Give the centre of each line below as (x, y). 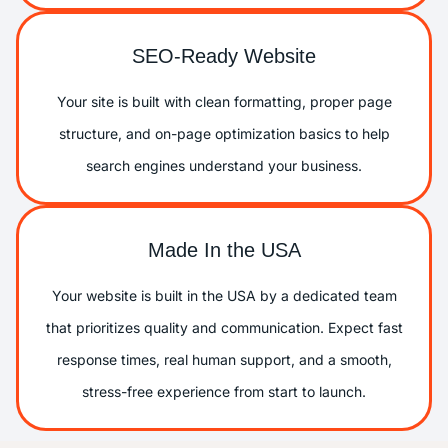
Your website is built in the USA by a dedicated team (224, 295)
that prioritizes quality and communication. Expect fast (224, 327)
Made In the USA (224, 249)
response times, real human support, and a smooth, (224, 359)
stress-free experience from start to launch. (224, 391)
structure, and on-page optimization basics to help (224, 133)
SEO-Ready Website (224, 55)
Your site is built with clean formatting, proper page (224, 101)
